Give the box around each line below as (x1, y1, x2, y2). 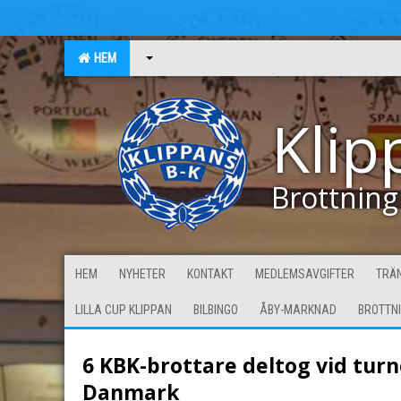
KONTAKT (187, 267, 234, 281)
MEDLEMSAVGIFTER (255, 267, 354, 281)
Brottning (271, 178, 398, 217)
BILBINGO (193, 303, 238, 317)
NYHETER (119, 267, 166, 281)
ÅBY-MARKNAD (260, 303, 337, 317)
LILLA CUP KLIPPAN (75, 303, 172, 317)
